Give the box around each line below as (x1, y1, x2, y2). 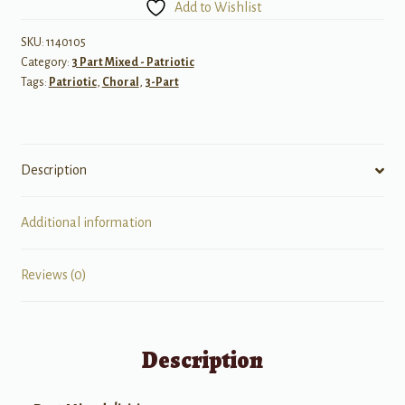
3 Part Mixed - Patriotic (71, 55, 194, 69)
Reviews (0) (20, 268, 87, 283)
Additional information (20, 215, 152, 231)
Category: (20, 55, 71, 69)
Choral (101, 75, 139, 89)
